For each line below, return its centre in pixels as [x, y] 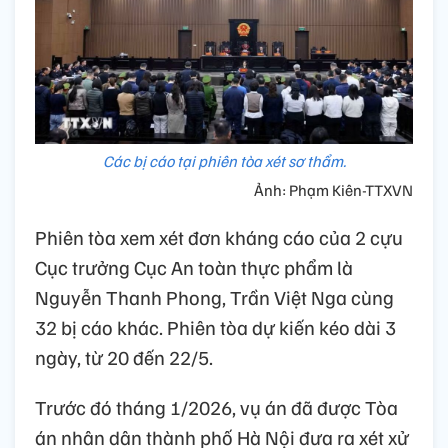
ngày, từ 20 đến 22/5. [124, 356]
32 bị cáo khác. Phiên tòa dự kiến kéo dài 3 [215, 326]
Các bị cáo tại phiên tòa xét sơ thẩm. [224, 160]
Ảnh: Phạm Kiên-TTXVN [333, 189]
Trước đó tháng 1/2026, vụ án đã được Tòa [216, 406]
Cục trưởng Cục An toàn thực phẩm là [194, 266]
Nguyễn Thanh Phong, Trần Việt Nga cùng [214, 296]
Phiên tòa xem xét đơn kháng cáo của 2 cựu [219, 236]
